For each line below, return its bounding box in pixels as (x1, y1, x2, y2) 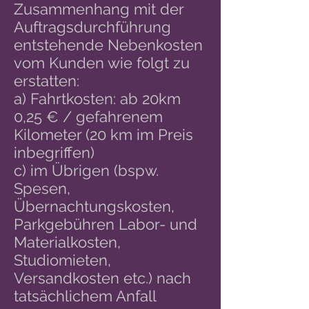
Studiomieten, (14, 251, 111, 269)
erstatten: (14, 72, 79, 90)
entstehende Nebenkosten (14, 36, 203, 54)
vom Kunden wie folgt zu (14, 54, 190, 72)
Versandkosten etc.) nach (14, 269, 191, 287)
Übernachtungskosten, (14, 197, 175, 215)
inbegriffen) (14, 143, 94, 161)
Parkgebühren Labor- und (14, 215, 197, 233)
